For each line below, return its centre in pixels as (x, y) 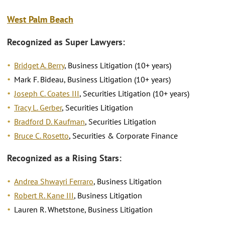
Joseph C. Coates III (47, 93)
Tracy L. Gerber (38, 107)
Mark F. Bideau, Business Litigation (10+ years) (92, 79)
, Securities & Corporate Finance (123, 135)
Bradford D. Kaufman (49, 121)
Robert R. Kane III (44, 195)
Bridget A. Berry (39, 65)
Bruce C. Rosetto (41, 135)
